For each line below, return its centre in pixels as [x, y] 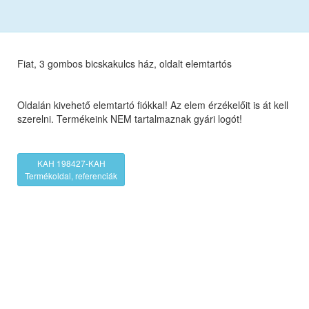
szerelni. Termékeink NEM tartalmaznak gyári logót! [131, 119]
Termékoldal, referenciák [71, 176]
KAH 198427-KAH [71, 163]
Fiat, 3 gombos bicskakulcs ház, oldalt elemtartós [125, 64]
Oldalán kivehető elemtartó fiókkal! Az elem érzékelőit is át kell [153, 105]
